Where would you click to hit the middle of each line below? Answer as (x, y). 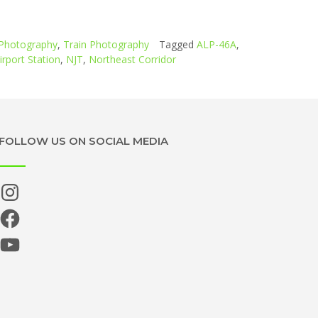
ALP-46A (216, 45)
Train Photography (106, 45)
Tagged (177, 45)
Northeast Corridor (132, 60)
